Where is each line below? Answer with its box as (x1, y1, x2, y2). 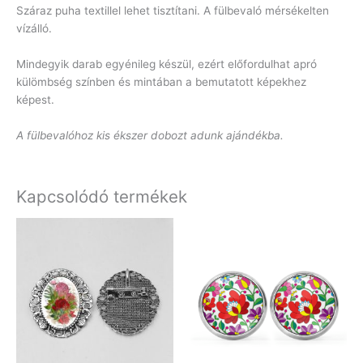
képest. (16, 92, 54, 106)
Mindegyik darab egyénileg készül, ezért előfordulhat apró (16, 57, 317, 70)
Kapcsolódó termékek (16, 186, 187, 207)
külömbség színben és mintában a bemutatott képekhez (16, 75, 306, 88)
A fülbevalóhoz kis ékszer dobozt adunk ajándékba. (16, 128, 284, 142)
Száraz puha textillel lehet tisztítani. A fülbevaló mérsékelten (16, 4, 329, 17)
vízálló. (16, 22, 52, 35)
